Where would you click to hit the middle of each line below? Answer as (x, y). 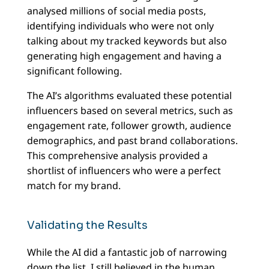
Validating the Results (87, 225)
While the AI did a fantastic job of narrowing (127, 252)
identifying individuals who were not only (120, 26)
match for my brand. (74, 186)
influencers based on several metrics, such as (130, 111)
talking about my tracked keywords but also (127, 41)
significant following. (74, 71)
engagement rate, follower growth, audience (129, 126)
